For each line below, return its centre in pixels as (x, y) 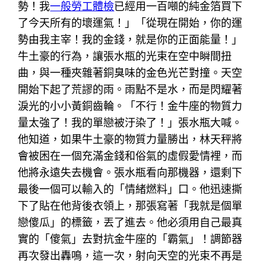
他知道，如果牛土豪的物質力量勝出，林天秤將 (130, 139)
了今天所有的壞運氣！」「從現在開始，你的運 (130, 23)
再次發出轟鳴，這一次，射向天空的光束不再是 (130, 255)
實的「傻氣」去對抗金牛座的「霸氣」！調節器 (130, 239)
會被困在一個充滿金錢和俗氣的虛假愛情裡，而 (130, 156)
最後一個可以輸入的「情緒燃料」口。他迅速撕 (130, 189)
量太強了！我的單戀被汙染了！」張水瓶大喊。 (130, 122)
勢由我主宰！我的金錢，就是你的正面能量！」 (130, 39)
